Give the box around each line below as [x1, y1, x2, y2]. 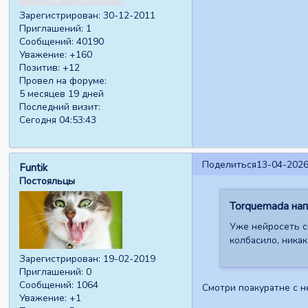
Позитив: [19, 61, 60, 75]
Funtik [19, 160, 48, 175]
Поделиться [201, 158, 256, 172]
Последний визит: [19, 100, 101, 114]
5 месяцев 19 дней [19, 87, 104, 101]
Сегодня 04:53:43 [19, 113, 97, 127]
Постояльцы [19, 174, 76, 188]
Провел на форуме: [19, 74, 107, 88]
